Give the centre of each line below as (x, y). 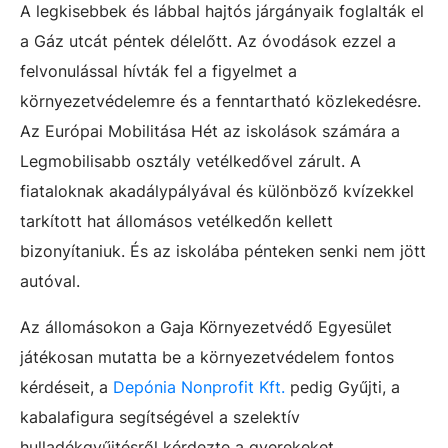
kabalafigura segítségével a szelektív (160, 416)
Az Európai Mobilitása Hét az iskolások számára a (210, 130)
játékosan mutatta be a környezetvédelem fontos (207, 356)
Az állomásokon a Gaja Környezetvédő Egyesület (206, 326)
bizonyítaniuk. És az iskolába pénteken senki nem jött (223, 250)
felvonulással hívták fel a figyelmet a (158, 70)
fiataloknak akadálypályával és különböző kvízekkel (217, 190)
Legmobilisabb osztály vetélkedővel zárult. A (190, 160)
